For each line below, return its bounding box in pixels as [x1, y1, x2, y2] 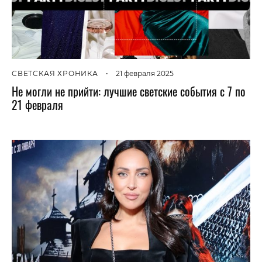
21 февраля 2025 [115, 69, 174, 78]
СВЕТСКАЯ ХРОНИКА [12, 69, 98, 78]
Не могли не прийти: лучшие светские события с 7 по [12, 82, 246, 100]
